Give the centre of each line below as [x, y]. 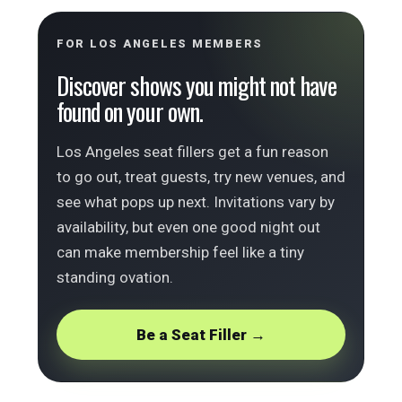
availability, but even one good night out [188, 227]
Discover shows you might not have [197, 85]
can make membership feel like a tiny [180, 252]
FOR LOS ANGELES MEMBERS [160, 44]
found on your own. [130, 111]
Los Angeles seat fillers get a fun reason [192, 152]
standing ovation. [115, 277]
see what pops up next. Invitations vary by [196, 202]
